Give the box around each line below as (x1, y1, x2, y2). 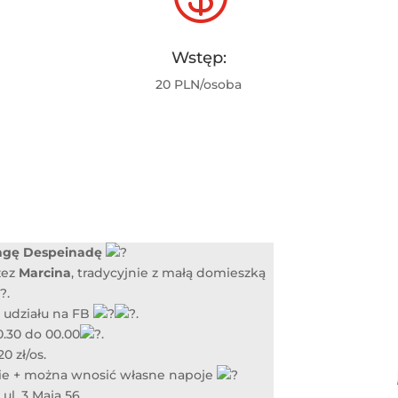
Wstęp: (171, 47, 227, 68)
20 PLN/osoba (155, 76, 243, 92)
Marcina (19, 264, 72, 281)
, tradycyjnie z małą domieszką (71, 264, 267, 281)
